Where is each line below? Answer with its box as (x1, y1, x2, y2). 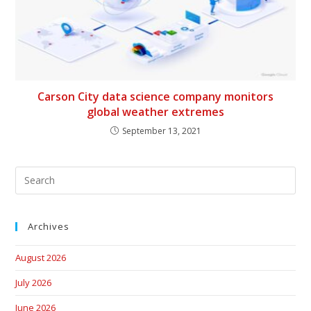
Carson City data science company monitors (37, 88, 274, 104)
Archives (28, 219, 70, 233)
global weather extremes (87, 103, 224, 119)
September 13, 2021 (121, 124, 201, 137)
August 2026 (15, 251, 67, 264)
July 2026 (15, 276, 52, 289)
